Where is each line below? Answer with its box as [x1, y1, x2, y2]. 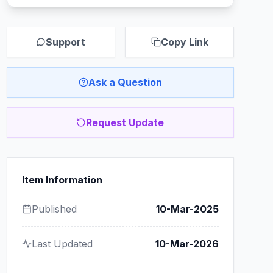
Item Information [21, 174, 102, 186]
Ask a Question [88, 76, 162, 88]
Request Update [86, 116, 165, 129]
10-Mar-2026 [155, 238, 219, 250]
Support [46, 36, 86, 48]
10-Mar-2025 [155, 203, 219, 215]
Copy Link [160, 36, 208, 48]
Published [31, 203, 77, 215]
